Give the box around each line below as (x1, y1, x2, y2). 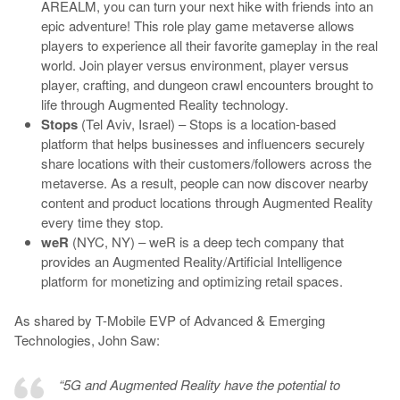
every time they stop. (40, 212, 163, 231)
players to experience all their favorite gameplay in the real (40, 35, 378, 54)
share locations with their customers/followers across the (40, 153, 371, 172)
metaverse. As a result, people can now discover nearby (40, 172, 369, 192)
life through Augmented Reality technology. (40, 94, 299, 113)
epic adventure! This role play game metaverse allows (40, 15, 354, 35)
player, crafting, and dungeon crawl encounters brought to (40, 74, 373, 94)
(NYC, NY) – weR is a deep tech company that (68, 231, 344, 251)
